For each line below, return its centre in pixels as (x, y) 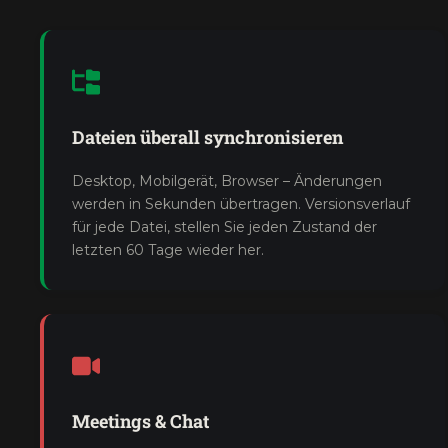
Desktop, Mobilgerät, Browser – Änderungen (227, 181)
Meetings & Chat (140, 421)
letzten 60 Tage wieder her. (168, 250)
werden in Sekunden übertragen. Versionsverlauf (241, 204)
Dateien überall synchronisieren (207, 137)
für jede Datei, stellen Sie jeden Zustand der (224, 227)
